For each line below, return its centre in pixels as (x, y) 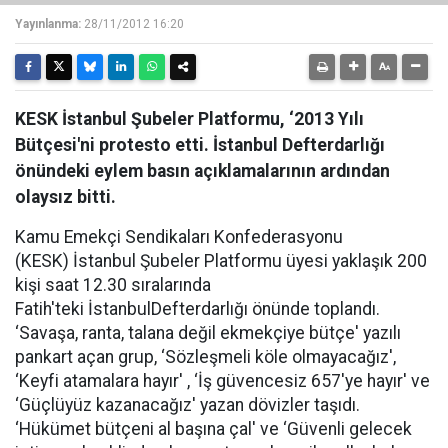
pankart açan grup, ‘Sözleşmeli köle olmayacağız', (205, 357)
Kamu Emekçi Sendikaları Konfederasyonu (179, 237)
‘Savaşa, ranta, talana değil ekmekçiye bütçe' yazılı (208, 333)
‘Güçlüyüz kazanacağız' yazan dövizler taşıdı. (187, 405)
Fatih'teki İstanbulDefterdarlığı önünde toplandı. (197, 309)
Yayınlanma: (48, 24)
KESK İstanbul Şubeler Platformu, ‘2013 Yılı (189, 119)
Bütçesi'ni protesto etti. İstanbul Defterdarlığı (200, 145)
